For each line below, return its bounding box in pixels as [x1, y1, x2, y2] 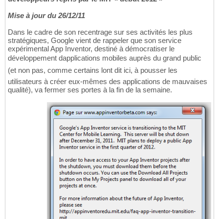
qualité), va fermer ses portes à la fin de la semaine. [8, 86, 172, 94]
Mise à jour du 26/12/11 [8, 11, 85, 20]
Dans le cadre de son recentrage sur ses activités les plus [8, 28, 193, 37]
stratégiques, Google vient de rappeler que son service [8, 36, 181, 45]
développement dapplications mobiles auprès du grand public [8, 54, 201, 63]
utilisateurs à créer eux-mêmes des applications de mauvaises [8, 77, 207, 86]
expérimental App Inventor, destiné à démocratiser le [8, 44, 175, 53]
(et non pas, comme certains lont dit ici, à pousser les [8, 66, 177, 75]
